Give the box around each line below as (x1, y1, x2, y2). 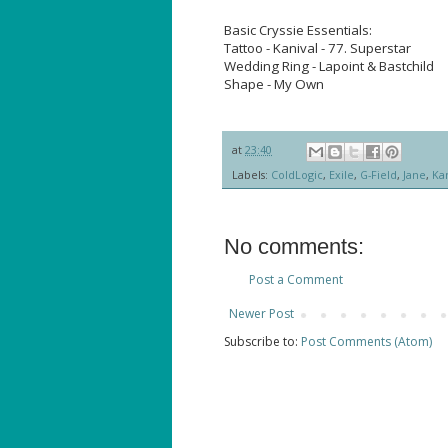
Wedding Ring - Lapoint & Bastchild (224, 57, 434, 76)
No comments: (224, 233, 364, 259)
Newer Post (229, 304, 294, 322)
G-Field (360, 166, 397, 182)
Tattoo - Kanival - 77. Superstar (224, 39, 411, 58)
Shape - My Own (224, 75, 324, 94)
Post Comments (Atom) (301, 332, 432, 350)
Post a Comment (249, 270, 343, 288)
